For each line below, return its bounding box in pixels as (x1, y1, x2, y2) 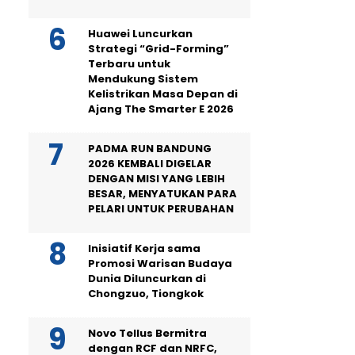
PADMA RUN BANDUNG (88, 141, 212, 156)
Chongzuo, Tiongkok (88, 286, 204, 301)
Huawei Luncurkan (88, 26, 193, 41)
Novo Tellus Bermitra (88, 326, 207, 341)
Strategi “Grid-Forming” (88, 41, 229, 56)
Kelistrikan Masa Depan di (88, 86, 238, 101)
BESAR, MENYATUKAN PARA (88, 186, 237, 201)
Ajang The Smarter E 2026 (88, 101, 234, 116)
